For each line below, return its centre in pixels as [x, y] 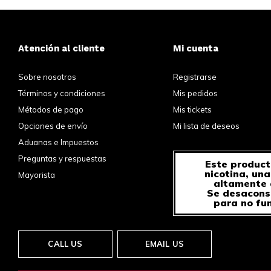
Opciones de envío [53, 126]
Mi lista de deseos [207, 126]
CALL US [65, 244]
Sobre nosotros [47, 77]
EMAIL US [165, 244]
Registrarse [195, 77]
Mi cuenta [196, 49]
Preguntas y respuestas [62, 159]
